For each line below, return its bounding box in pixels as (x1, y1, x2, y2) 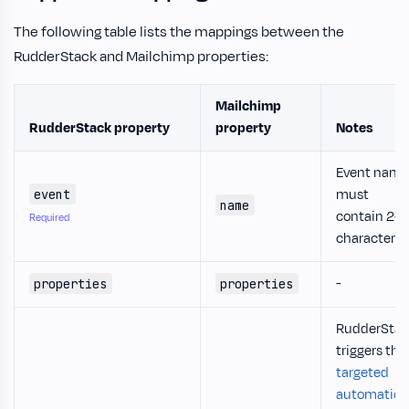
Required (29, 209, 69, 225)
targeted (336, 362, 389, 383)
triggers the (336, 341, 406, 361)
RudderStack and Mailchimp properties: (14, 46, 268, 67)
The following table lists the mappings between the (14, 21, 344, 42)
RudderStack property (29, 118, 170, 138)
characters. (336, 228, 404, 248)
